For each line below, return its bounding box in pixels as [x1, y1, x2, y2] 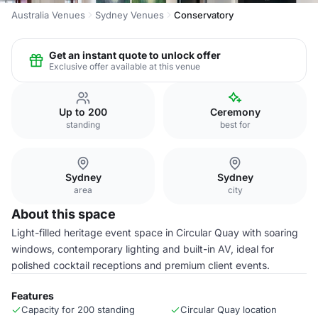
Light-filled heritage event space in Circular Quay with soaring [11, 226, 298, 238]
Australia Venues [11, 9, 85, 21]
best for [219, 119, 251, 130]
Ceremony [209, 106, 261, 118]
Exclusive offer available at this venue [49, 60, 200, 72]
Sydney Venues [95, 9, 164, 21]
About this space [11, 207, 116, 221]
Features [11, 290, 54, 302]
